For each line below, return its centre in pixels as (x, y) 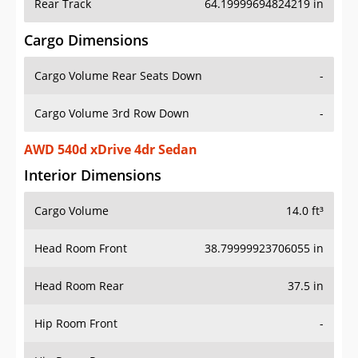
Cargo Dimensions (86, 40)
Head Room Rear (79, 286)
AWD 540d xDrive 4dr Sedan (111, 150)
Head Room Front (81, 249)
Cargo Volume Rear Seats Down (118, 76)
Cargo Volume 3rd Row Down (112, 113)
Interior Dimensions (93, 175)
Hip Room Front (76, 324)
